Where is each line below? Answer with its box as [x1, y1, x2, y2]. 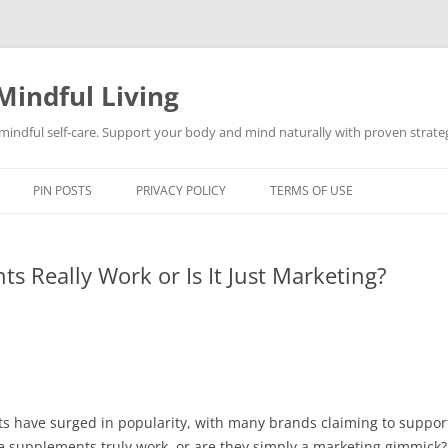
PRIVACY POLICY [136, 182, 226, 199]
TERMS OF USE [270, 182, 353, 199]
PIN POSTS [33, 182, 92, 199]
